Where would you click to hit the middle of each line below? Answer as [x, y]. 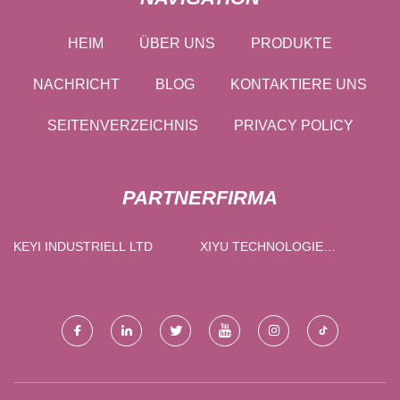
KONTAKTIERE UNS [299, 84]
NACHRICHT [76, 84]
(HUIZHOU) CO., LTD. [312, 267]
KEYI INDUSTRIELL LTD [141, 246]
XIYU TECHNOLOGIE [216, 246]
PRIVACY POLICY [293, 125]
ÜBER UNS [177, 43]
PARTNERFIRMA [200, 197]
